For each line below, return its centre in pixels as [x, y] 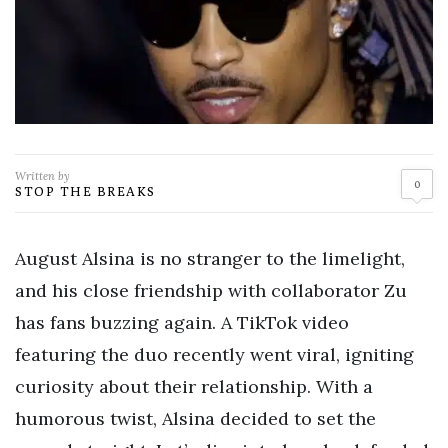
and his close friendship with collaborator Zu [211, 291]
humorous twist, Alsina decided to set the [195, 419]
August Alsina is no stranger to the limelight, [210, 259]
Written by [42, 176]
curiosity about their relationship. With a [194, 387]
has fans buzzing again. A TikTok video [182, 323]
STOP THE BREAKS [85, 191]
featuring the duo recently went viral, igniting [214, 355]
